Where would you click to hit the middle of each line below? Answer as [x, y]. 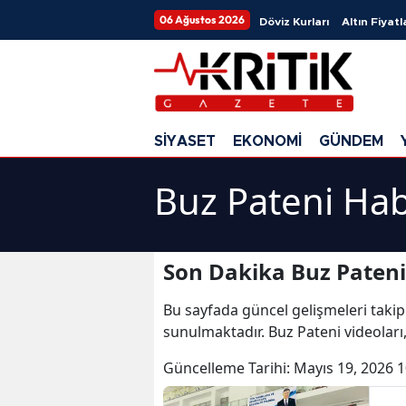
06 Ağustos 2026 [202, 19]
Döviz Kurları [294, 22]
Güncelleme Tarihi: [228, 367]
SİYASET [185, 141]
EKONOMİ [267, 141]
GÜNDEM [351, 141]
